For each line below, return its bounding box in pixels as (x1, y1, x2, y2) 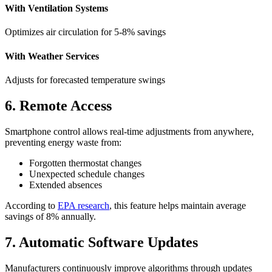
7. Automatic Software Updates (5, 234, 198, 250)
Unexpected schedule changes (29, 168, 144, 179)
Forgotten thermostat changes (29, 157, 141, 168)
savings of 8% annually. (5, 211, 96, 222)
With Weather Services (5, 50, 99, 61)
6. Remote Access (5, 97, 112, 114)
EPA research (58, 200, 109, 211)
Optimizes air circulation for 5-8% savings (5, 27, 166, 38)
